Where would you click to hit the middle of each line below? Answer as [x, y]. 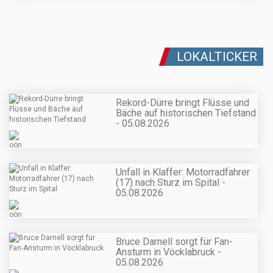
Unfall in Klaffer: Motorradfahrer [183, 172]
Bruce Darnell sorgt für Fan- [174, 242]
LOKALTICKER [217, 56]
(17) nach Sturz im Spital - [171, 183]
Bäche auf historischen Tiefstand [186, 113]
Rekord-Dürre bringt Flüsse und [183, 102]
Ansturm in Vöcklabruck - [168, 252]
